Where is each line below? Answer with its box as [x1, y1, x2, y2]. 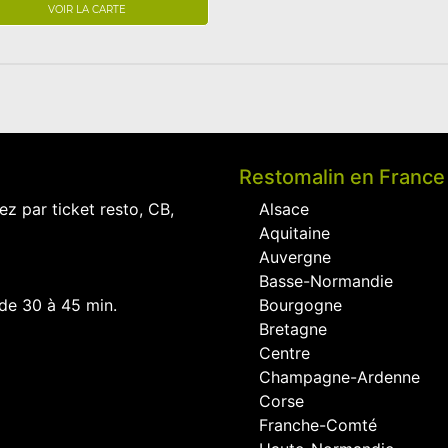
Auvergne [259, 247, 331, 267]
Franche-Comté [259, 415, 377, 435]
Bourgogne [259, 295, 342, 315]
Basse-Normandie [259, 271, 393, 291]
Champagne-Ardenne [259, 367, 420, 387]
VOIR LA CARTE [47, 3, 126, 16]
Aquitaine [259, 223, 330, 243]
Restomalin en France [239, 165, 445, 189]
